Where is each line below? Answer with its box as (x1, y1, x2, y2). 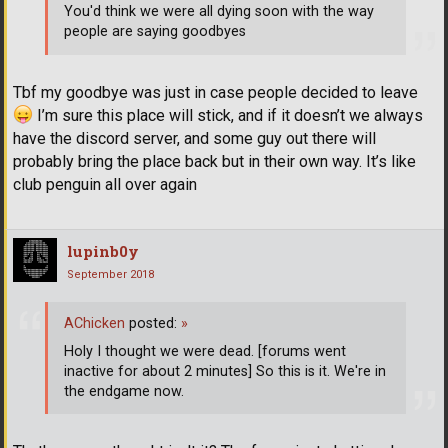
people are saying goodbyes (64, 23, 246, 41)
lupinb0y (67, 241, 139, 262)
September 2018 (67, 268, 154, 282)
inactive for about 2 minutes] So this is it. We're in (64, 362, 386, 380)
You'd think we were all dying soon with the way (64, 3, 374, 21)
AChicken (64, 314, 125, 332)
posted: (125, 314, 181, 332)
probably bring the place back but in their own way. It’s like (13, 152, 416, 172)
